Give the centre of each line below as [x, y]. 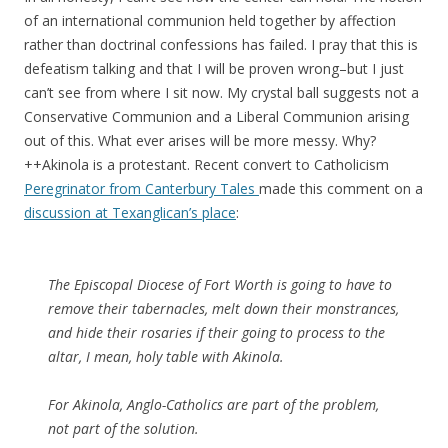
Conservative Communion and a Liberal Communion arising [216, 116]
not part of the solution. [123, 428]
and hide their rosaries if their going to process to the [216, 332]
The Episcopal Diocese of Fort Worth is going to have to [220, 284]
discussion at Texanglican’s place [130, 212]
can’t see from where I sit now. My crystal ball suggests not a [221, 92]
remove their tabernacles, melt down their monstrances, [223, 308]
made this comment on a [341, 188]
